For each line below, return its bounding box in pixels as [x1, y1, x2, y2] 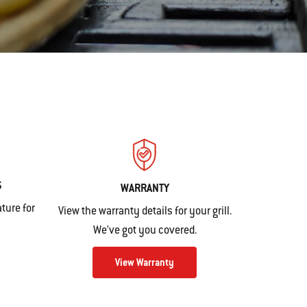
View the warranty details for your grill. [58, 203, 232, 218]
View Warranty [115, 256, 174, 269]
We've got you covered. [93, 222, 197, 237]
